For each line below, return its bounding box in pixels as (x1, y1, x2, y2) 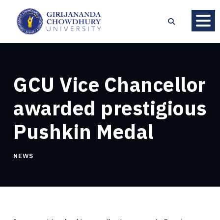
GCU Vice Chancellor (13, 71, 206, 97)
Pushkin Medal (13, 118, 154, 144)
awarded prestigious (13, 95, 207, 121)
